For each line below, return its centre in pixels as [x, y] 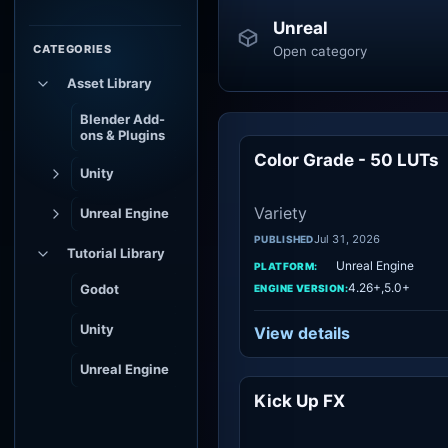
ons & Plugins [122, 135]
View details [302, 333]
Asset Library [109, 83]
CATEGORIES [72, 49]
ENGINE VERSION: [301, 287]
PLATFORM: [286, 265]
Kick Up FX [299, 401]
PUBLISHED [284, 239]
